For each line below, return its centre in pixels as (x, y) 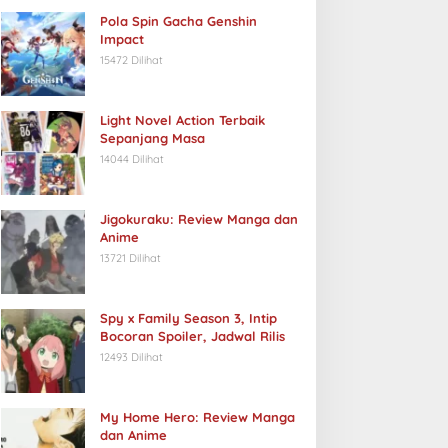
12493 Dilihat (131, 357)
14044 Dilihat (131, 159)
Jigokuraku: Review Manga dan (198, 219)
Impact (121, 39)
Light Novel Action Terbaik (182, 120)
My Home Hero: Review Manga (197, 417)
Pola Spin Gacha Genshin (178, 21)
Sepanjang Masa (152, 138)
